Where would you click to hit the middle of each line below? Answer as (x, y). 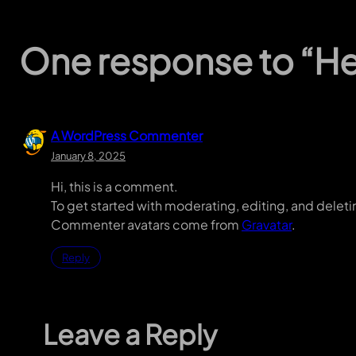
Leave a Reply (130, 334)
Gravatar (267, 224)
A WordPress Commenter (127, 135)
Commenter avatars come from (146, 224)
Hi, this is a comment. (114, 186)
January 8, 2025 (88, 155)
